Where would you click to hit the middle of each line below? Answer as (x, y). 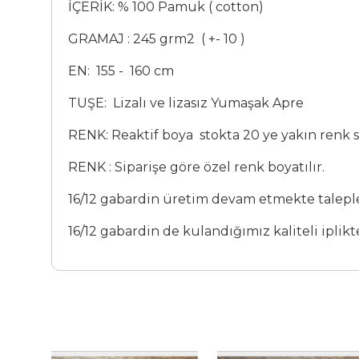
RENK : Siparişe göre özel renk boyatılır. (196, 167)
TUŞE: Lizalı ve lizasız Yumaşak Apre (188, 103)
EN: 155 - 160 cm (123, 71)
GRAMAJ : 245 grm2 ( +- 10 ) (158, 39)
